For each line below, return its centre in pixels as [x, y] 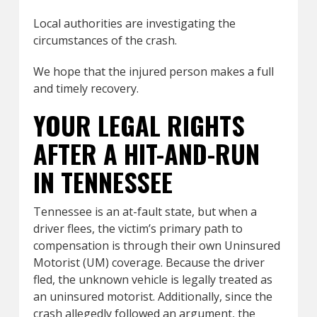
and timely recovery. [86, 88]
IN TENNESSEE [103, 181]
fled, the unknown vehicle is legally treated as [152, 279]
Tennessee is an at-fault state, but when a [145, 211]
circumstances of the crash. [105, 40]
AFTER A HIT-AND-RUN [146, 153]
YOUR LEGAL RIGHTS [139, 125]
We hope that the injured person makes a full [153, 71]
